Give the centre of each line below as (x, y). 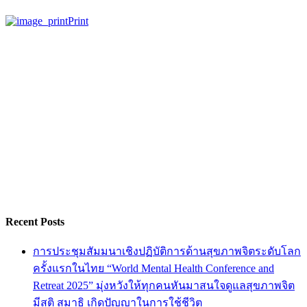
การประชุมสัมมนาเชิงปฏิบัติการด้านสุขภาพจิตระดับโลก (167, 251)
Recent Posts (35, 221)
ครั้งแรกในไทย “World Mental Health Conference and (153, 269)
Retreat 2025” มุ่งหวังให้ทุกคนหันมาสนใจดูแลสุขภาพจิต (164, 286)
